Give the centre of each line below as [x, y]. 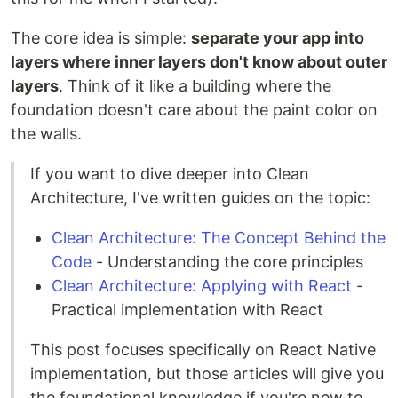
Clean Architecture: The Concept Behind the [219, 238]
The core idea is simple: [101, 38]
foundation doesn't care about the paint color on [194, 110]
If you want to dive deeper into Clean [170, 174]
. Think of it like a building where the [195, 86]
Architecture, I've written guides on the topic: [200, 198]
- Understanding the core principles [227, 262]
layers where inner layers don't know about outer [199, 62]
